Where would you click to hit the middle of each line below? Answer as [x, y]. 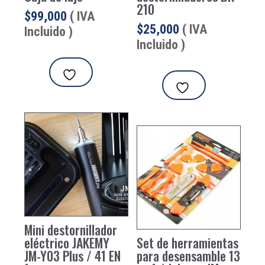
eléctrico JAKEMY [67, 242]
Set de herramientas [188, 242]
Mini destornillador [70, 229]
